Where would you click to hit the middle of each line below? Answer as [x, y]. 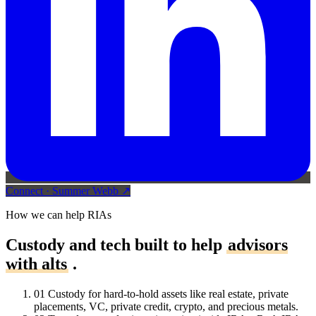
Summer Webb [85, 190]
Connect [24, 190]
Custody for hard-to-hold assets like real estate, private [168, 293]
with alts [36, 263]
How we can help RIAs [59, 214]
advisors [258, 244]
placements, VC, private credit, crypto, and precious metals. [166, 306]
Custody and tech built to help [116, 244]
